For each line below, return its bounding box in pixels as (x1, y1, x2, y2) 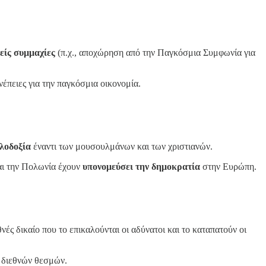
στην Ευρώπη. (200, 161, 256, 172)
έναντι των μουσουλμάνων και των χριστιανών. (31, 141, 213, 151)
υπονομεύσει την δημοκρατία (83, 161, 200, 172)
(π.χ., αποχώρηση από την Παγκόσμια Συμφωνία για (55, 47, 255, 58)
